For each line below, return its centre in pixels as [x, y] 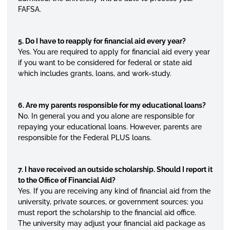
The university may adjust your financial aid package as [111, 223]
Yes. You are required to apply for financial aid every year [114, 52]
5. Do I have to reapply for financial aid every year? [102, 41]
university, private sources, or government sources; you [110, 202]
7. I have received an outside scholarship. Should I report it [115, 169]
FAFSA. [29, 9]
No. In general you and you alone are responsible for [106, 116]
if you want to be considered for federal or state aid [105, 63]
